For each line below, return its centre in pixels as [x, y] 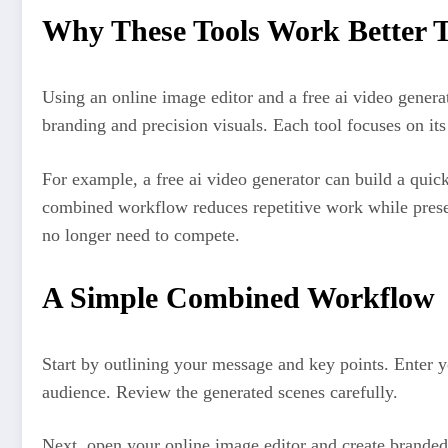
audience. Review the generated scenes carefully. [220, 391]
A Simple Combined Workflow [238, 297]
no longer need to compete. [141, 234]
